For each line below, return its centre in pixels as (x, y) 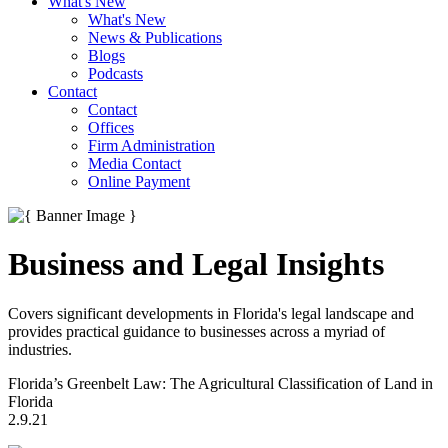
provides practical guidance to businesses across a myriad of (196, 331)
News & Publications (155, 37)
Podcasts (115, 73)
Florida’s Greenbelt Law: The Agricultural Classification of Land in (220, 383)
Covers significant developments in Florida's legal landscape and (211, 313)
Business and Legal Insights (196, 264)
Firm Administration (151, 145)
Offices (111, 127)
